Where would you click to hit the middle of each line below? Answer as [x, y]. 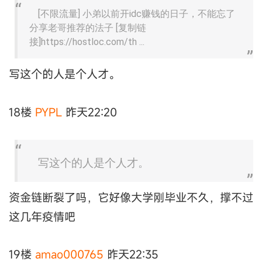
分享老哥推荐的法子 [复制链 [88, 28]
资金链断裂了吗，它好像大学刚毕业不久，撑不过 [131, 197]
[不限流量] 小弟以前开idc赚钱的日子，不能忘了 [137, 14]
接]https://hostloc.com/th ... [87, 42]
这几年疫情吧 [42, 216]
